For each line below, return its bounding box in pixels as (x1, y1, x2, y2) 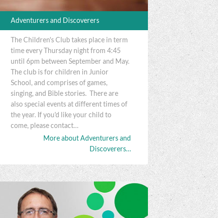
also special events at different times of (11, 100, 128, 108)
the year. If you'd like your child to (11, 110, 112, 119)
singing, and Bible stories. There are (11, 89, 119, 97)
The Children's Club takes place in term (11, 36, 128, 44)
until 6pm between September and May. (11, 57, 130, 65)
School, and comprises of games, (11, 78, 108, 87)
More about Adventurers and (43, 134, 131, 143)
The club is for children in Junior (11, 68, 109, 76)
